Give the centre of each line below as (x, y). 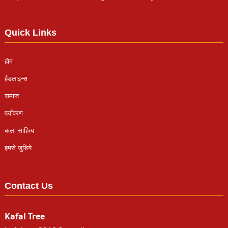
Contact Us (28, 186)
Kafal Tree (24, 217)
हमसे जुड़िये (18, 148)
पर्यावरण (13, 113)
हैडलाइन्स (16, 79)
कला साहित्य (19, 131)
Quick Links (30, 33)
